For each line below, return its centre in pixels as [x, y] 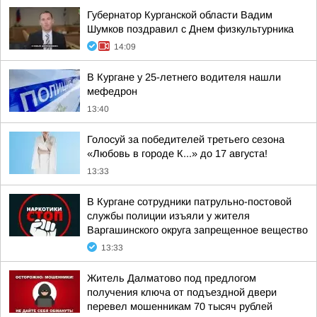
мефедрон [112, 91]
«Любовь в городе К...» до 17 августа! [177, 154]
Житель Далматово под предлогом [172, 278]
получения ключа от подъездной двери [182, 292]
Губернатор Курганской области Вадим [180, 15]
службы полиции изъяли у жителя [168, 216]
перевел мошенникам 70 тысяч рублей [180, 306]
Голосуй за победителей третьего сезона [186, 139]
